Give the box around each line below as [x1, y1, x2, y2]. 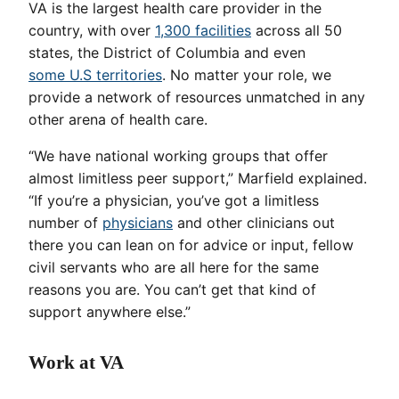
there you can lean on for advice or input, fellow [28, 236, 354, 255]
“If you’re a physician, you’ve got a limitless [28, 191, 319, 210]
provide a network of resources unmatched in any [28, 88, 365, 107]
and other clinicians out [173, 214, 335, 232]
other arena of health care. [28, 110, 208, 129]
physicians [102, 214, 173, 232]
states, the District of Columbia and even [28, 44, 305, 62]
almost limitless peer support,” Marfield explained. [28, 169, 367, 188]
